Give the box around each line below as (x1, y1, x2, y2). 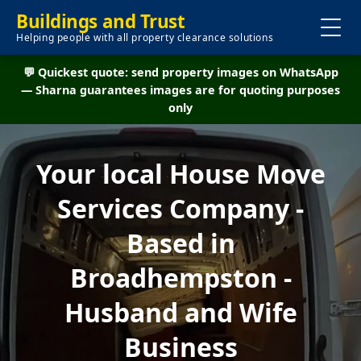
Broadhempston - (69, 260, 292, 295)
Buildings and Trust (16, 9, 185, 34)
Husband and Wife (64, 295, 297, 330)
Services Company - (57, 191, 304, 226)
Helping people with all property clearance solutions (16, 31, 274, 44)
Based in (126, 226, 235, 260)
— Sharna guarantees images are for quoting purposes (21, 82, 340, 98)
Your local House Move (35, 156, 326, 191)
